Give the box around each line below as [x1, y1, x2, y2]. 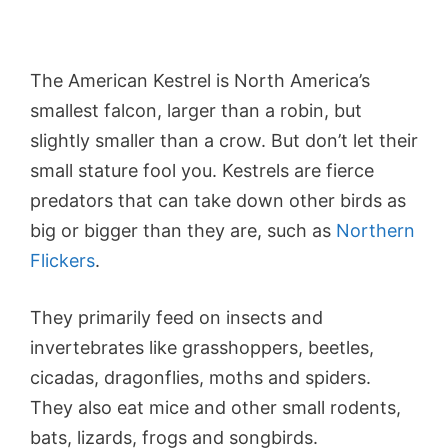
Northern [336, 220, 415, 242]
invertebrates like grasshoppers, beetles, [30, 337, 374, 359]
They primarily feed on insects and [30, 307, 323, 329]
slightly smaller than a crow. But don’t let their [30, 130, 418, 152]
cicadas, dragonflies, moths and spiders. [30, 367, 371, 389]
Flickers [30, 250, 95, 272]
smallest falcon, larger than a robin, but [30, 100, 362, 122]
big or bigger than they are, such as [30, 220, 336, 242]
